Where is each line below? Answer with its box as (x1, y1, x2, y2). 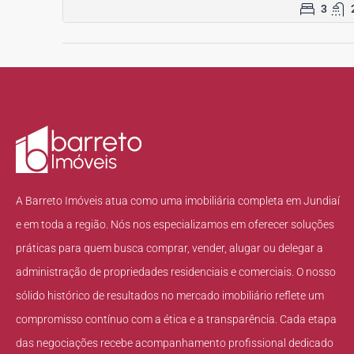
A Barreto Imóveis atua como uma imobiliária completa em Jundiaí (16, 194, 340, 207)
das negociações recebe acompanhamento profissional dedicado (16, 336, 333, 349)
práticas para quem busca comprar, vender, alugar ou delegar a (16, 241, 323, 254)
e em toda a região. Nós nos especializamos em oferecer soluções (16, 217, 334, 231)
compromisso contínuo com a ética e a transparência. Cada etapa (16, 312, 337, 326)
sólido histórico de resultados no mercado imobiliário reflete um (16, 288, 324, 302)
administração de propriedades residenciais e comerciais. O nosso (16, 265, 336, 278)
